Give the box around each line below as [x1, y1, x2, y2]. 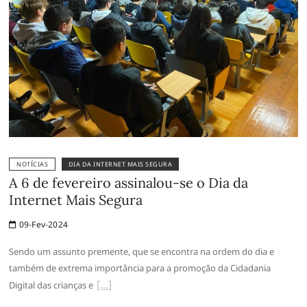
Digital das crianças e [9, 279, 94, 292]
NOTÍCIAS [16, 160, 49, 169]
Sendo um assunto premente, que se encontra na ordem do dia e [9, 245, 275, 258]
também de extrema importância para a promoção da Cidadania [9, 262, 271, 275]
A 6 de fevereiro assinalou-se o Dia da [9, 174, 249, 192]
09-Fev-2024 [16, 219, 69, 231]
